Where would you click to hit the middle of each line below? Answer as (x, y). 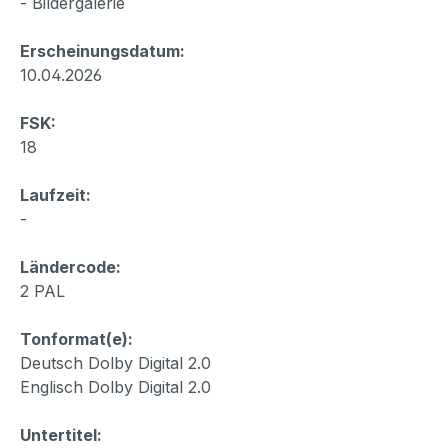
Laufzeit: (55, 194)
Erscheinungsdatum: (102, 50)
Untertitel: (61, 434)
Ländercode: (70, 266)
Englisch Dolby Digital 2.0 (115, 386)
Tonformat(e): (76, 338)
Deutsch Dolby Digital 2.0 (115, 362)
